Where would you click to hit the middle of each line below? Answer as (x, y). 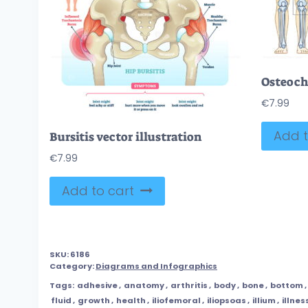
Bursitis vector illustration (125, 137)
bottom (287, 286)
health (131, 301)
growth (94, 301)
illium (264, 301)
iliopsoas (227, 301)
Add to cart (98, 191)
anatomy (144, 286)
